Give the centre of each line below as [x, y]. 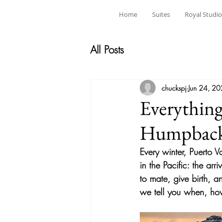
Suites [161, 14]
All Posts [107, 50]
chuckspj [174, 88]
